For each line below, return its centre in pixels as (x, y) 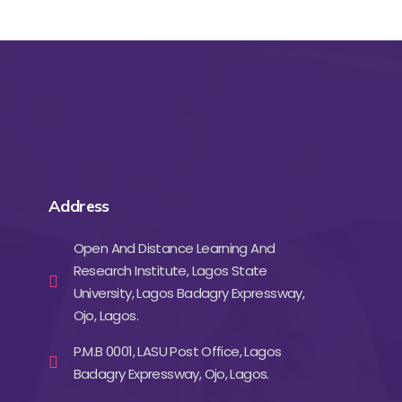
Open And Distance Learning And (174, 248)
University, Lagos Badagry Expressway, (189, 293)
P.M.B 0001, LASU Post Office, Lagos (177, 351)
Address (79, 206)
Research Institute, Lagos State (170, 271)
